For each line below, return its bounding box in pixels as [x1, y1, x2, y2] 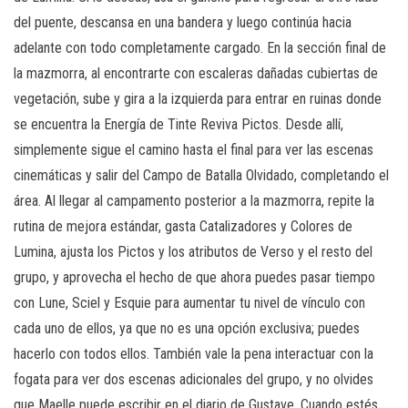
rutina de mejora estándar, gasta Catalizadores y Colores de [14, 217, 352, 235]
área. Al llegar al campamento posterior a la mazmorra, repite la [14, 191, 374, 209]
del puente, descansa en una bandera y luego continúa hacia [14, 13, 352, 31]
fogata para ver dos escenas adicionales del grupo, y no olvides [14, 370, 373, 388]
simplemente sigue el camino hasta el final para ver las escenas [14, 140, 373, 158]
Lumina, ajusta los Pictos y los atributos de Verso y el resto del [14, 242, 372, 260]
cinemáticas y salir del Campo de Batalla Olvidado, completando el [14, 166, 389, 184]
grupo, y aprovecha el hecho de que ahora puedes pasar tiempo [14, 268, 375, 286]
